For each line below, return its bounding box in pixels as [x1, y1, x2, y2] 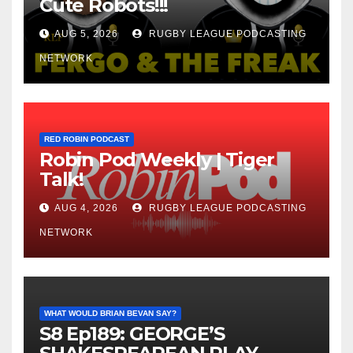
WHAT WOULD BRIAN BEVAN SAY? [44, 309, 176, 318]
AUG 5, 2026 [54, 28, 118, 40]
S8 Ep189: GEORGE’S [39, 322, 225, 346]
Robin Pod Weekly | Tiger [39, 148, 275, 172]
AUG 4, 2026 [54, 203, 118, 214]
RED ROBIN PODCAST [44, 135, 129, 144]
